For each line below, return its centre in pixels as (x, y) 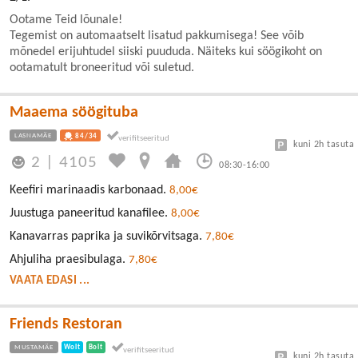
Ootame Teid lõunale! (66, 20)
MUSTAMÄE (34, 347)
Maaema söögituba (74, 112)
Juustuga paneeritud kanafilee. (90, 213)
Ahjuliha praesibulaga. (69, 259)
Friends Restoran (66, 324)
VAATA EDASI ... (50, 280)
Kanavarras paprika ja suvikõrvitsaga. (107, 236)
